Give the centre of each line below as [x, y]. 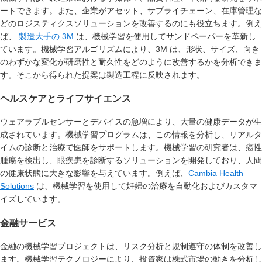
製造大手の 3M [45, 36]
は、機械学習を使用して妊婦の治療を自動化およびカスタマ [146, 186]
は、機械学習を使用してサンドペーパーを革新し [165, 36]
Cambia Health [216, 173]
